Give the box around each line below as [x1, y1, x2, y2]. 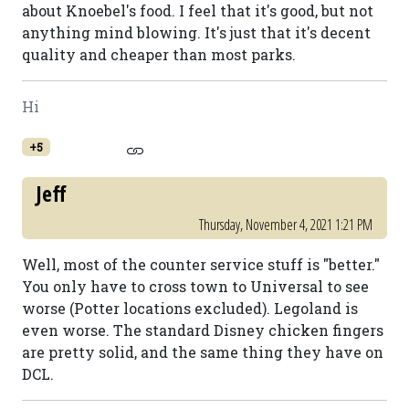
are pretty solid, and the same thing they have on [22, 342, 383, 362]
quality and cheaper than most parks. [22, 45, 296, 64]
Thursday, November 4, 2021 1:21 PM [199, 215, 372, 235]
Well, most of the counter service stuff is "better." [22, 255, 380, 274]
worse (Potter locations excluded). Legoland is [22, 299, 358, 318]
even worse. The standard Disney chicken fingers [22, 320, 383, 340]
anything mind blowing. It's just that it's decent [22, 23, 371, 42]
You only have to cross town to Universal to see [22, 277, 369, 296]
